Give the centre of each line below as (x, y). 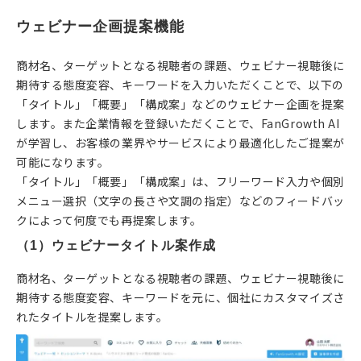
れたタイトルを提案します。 (92, 316)
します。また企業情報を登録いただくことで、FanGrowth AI (178, 123)
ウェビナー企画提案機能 (100, 26)
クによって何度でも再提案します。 (109, 220)
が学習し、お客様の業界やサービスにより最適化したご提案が (180, 142)
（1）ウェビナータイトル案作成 (116, 245)
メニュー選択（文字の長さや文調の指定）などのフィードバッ (180, 200)
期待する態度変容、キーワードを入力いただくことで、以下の (180, 84)
